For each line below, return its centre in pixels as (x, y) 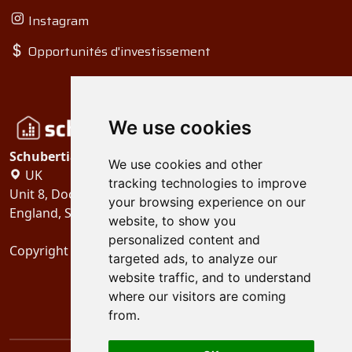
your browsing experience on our (207, 202)
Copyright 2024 (56, 251)
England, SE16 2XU (64, 213)
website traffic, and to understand (209, 277)
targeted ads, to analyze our (192, 258)
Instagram (57, 21)
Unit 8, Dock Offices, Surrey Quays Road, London (154, 194)
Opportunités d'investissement (117, 51)
